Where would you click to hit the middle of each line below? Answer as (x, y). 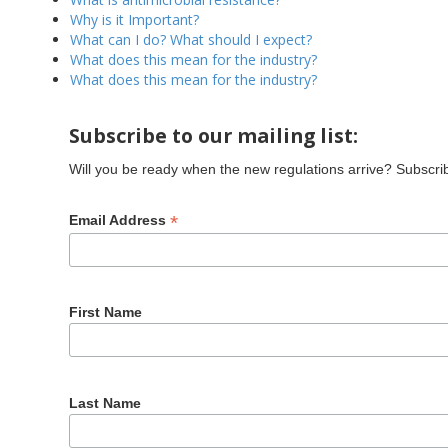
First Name (105, 312)
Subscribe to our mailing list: (213, 135)
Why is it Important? (134, 19)
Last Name (104, 402)
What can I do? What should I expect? (191, 39)
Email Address (119, 220)
